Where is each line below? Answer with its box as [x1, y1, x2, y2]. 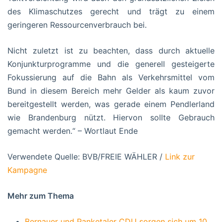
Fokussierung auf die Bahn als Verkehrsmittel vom [7, 72, 215, 82]
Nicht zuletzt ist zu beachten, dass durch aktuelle [7, 45, 215, 55]
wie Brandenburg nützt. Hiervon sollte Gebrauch [7, 112, 215, 122]
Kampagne [7, 165, 50, 175]
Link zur [165, 151, 195, 162]
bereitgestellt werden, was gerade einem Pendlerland [7, 99, 215, 109]
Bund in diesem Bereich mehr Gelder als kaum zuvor [7, 85, 215, 96]
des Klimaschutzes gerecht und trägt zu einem [7, 6, 215, 16]
